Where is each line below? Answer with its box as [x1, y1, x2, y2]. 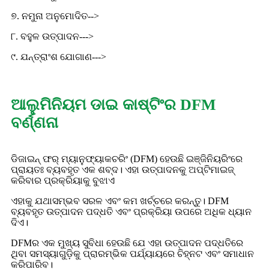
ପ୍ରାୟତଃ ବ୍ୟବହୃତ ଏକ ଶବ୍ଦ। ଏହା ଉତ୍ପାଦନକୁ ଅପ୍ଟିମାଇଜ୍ [11, 165, 234, 175]
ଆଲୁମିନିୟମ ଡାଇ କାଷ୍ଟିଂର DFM [11, 96, 216, 113]
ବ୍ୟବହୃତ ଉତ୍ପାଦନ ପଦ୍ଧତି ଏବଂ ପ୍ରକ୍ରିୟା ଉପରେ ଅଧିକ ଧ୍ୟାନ [11, 207, 252, 217]
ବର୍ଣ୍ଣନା [11, 114, 58, 131]
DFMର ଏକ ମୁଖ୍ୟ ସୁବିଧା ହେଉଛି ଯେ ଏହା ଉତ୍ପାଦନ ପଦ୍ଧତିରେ [11, 238, 243, 248]
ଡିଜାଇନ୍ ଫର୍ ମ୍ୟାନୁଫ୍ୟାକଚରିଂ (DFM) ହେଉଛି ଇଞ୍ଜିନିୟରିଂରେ [11, 154, 243, 164]
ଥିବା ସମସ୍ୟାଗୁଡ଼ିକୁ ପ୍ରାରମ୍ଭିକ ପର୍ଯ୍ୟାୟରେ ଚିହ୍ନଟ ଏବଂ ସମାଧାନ [11, 249, 254, 259]
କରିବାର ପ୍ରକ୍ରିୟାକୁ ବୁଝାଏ [11, 175, 115, 186]
